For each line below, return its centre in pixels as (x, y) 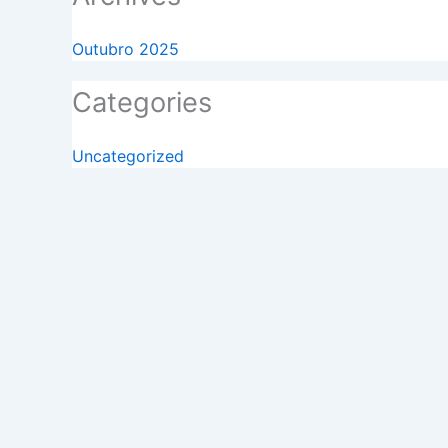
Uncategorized (128, 156)
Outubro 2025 (125, 49)
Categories (142, 103)
